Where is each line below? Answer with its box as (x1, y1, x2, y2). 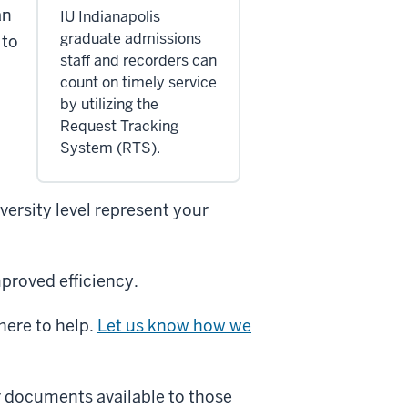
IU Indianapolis (60, 6, 160, 26)
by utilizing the (60, 94, 158, 114)
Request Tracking (60, 116, 178, 136)
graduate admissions (60, 28, 201, 48)
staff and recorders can (60, 50, 217, 70)
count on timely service (60, 72, 217, 92)
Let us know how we (97, 314, 251, 336)
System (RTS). (60, 138, 160, 158)
